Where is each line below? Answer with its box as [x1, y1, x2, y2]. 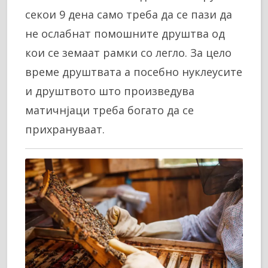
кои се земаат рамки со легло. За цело [25, 45, 232, 60]
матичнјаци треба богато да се [25, 102, 194, 117]
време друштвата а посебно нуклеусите [25, 64, 242, 79]
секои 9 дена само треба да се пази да [25, 7, 232, 22]
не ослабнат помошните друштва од [25, 26, 225, 41]
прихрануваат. [25, 121, 105, 136]
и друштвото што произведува [25, 83, 194, 98]
